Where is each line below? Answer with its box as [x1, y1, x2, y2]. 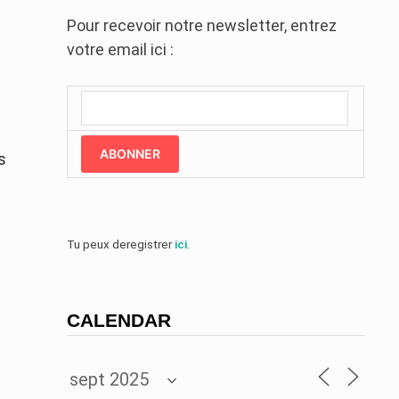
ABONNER [99, 146, 160, 162]
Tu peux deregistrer [66, 237, 175, 252]
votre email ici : [66, 40, 174, 60]
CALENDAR [66, 310, 171, 331]
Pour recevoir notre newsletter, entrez [66, 16, 337, 36]
